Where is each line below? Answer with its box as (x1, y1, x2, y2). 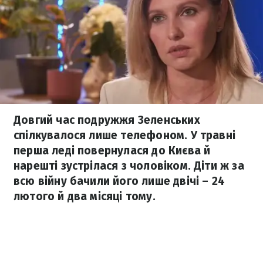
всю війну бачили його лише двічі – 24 (14, 174, 225, 188)
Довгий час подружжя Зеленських (14, 113, 200, 127)
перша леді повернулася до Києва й (14, 144, 211, 157)
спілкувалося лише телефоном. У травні (14, 129, 236, 142)
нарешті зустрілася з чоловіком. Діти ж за (14, 159, 244, 173)
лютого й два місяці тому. (14, 190, 156, 203)
